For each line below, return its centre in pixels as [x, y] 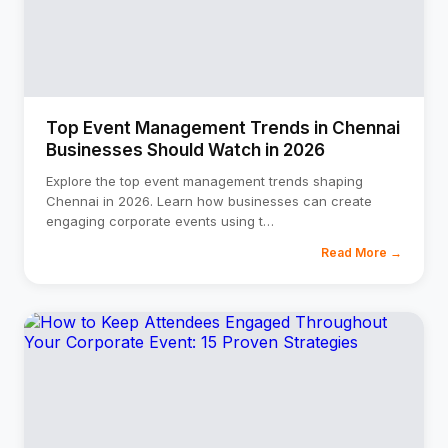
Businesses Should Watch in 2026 [185, 150]
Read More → [361, 252]
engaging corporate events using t [154, 221]
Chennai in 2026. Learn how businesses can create [209, 201]
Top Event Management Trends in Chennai [223, 128]
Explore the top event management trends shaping [204, 181]
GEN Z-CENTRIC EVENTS [228, 22]
